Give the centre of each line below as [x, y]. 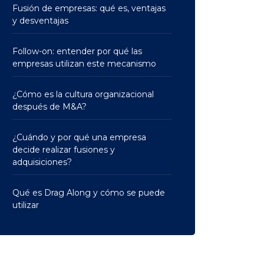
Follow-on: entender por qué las [77, 51]
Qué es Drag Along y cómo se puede [89, 193]
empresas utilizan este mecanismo [84, 64]
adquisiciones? [42, 162]
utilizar [26, 205]
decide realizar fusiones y [64, 150]
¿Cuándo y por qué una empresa [79, 137]
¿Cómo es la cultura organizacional [83, 94]
